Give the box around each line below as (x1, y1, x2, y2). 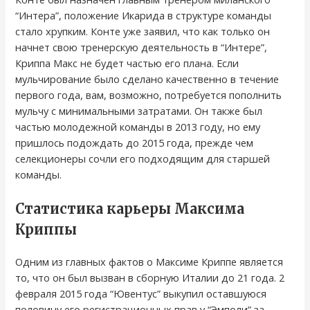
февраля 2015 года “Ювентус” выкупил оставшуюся (15, 286, 267, 301)
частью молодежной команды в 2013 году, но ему (15, 120, 261, 134)
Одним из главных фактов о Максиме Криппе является (15, 255, 284, 269)
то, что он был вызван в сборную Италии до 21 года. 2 (15, 271, 285, 285)
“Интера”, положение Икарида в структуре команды (15, 8, 272, 23)
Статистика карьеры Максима (15, 200, 245, 218)
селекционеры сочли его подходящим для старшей (15, 152, 271, 166)
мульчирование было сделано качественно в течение (15, 72, 280, 86)
